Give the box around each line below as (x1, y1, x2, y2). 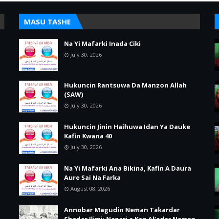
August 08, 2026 (70, 185, 110, 192)
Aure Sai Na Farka (64, 173, 121, 182)
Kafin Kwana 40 (64, 131, 112, 140)
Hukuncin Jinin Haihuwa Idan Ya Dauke (64, 122, 190, 131)
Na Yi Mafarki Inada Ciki (64, 39, 141, 48)
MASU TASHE (24, 17, 71, 26)
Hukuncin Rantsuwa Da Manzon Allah (64, 81, 187, 89)
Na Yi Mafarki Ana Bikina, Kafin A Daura (64, 164, 191, 173)
